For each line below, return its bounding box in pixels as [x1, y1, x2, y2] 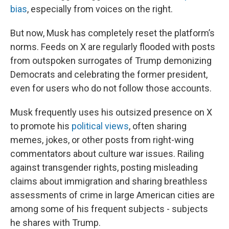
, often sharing [129, 121, 187, 131]
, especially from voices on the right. [27, 4, 173, 14]
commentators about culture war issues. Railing [10, 148, 204, 159]
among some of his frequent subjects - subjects [10, 203, 208, 214]
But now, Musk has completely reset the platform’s [10, 28, 215, 38]
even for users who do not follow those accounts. [10, 83, 212, 94]
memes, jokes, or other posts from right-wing [10, 134, 194, 145]
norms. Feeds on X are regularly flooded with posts [10, 41, 215, 52]
